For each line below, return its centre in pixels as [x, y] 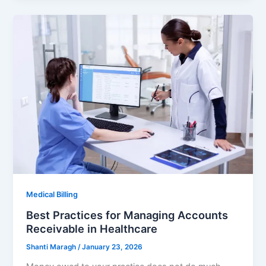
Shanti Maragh [52, 247]
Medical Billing [52, 195]
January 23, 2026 [113, 247]
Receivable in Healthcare [92, 228]
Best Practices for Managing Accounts [127, 215]
